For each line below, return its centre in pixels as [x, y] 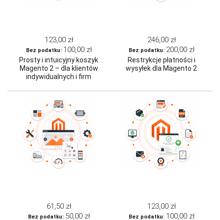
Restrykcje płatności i [161, 60]
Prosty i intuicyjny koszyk [59, 60]
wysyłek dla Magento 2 [161, 69]
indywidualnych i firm [59, 77]
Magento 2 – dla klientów [59, 69]
